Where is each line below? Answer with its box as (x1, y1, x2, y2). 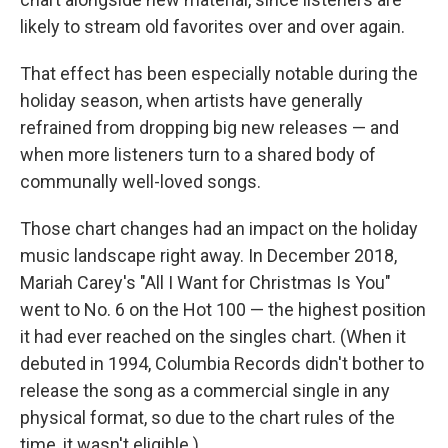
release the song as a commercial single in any (20, 380, 390, 402)
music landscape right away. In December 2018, (20, 245, 397, 267)
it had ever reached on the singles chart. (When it (20, 326, 406, 348)
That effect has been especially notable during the (20, 63, 418, 85)
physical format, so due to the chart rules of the (20, 407, 395, 429)
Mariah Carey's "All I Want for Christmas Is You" (20, 272, 391, 294)
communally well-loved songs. (20, 171, 261, 193)
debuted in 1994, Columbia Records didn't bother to (20, 353, 424, 375)
